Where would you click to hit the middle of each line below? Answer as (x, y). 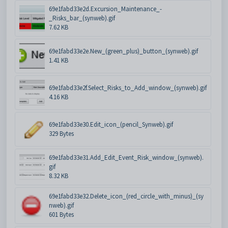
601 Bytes (61, 214)
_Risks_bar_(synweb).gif (82, 18)
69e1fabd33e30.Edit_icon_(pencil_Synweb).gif (111, 124)
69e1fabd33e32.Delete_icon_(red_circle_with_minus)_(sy (126, 196)
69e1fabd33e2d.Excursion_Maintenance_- (105, 9)
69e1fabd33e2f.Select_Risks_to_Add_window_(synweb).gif (128, 88)
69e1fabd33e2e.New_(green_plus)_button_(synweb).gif (123, 51)
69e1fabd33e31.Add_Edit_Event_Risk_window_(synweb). (126, 157)
